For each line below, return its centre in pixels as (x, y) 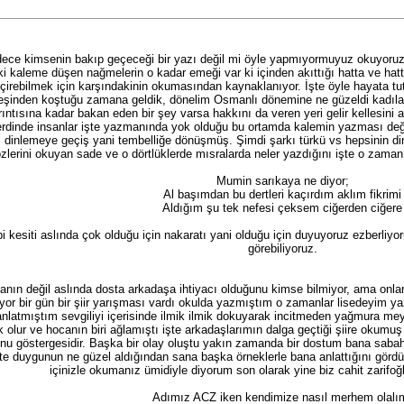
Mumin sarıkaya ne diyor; (282, 181)
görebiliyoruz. (282, 249)
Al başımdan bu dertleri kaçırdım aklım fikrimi (282, 195)
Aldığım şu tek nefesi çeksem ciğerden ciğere (282, 208)
